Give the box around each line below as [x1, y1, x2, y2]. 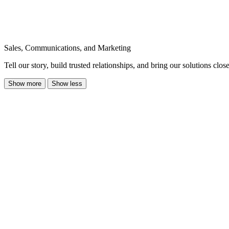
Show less [52, 79, 82, 87]
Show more [8, 79, 41, 87]
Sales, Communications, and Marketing [4, 43, 131, 52]
